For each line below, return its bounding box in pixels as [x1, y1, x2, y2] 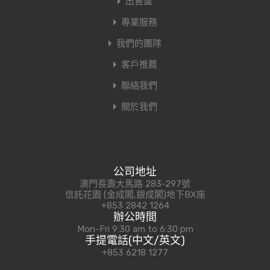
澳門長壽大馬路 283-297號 [80, 178, 190, 189]
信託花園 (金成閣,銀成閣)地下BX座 [64, 189, 206, 200]
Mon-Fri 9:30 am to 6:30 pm [77, 224, 193, 234]
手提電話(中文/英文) [85, 234, 185, 247]
